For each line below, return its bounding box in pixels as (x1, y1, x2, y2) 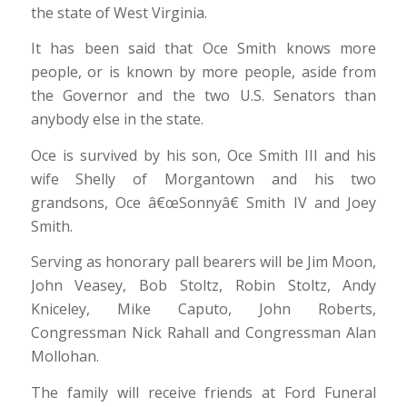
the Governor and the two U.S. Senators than (30, 85, 377, 106)
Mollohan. (30, 346, 99, 367)
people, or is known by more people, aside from (30, 62, 377, 83)
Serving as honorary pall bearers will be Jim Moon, (30, 252, 377, 273)
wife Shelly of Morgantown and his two (30, 168, 377, 189)
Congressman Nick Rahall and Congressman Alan (30, 323, 377, 343)
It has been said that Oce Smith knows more (30, 38, 377, 59)
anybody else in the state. (30, 109, 203, 130)
